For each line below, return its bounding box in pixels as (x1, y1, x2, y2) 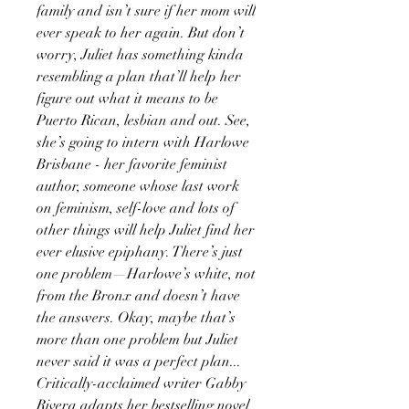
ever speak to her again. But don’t (37, 23, 245, 42)
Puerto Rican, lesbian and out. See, (37, 110, 250, 130)
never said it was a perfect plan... (37, 351, 241, 371)
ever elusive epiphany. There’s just (37, 242, 243, 261)
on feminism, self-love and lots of (37, 198, 235, 217)
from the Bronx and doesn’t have (37, 286, 240, 305)
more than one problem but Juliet (37, 330, 238, 349)
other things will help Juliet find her (37, 220, 255, 239)
